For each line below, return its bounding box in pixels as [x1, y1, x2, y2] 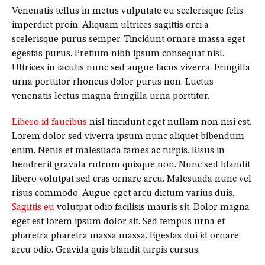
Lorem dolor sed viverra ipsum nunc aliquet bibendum [12, 132, 244, 142]
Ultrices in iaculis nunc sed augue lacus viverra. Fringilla [12, 63, 250, 73]
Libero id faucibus [12, 118, 87, 128]
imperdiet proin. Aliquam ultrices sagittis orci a [12, 20, 209, 30]
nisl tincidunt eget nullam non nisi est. [87, 118, 251, 128]
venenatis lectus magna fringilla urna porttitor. [12, 91, 209, 101]
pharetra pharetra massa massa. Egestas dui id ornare [12, 231, 239, 241]
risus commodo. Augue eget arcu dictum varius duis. [12, 189, 234, 199]
